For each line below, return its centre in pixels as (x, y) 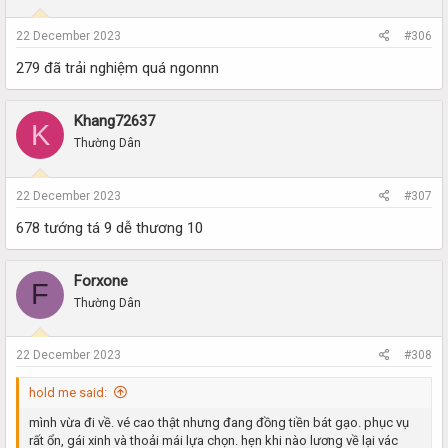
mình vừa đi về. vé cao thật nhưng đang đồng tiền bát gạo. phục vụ (219, 422)
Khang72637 (114, 121)
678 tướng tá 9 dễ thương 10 (109, 227)
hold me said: (68, 392)
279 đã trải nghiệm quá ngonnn (117, 68)
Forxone (101, 280)
